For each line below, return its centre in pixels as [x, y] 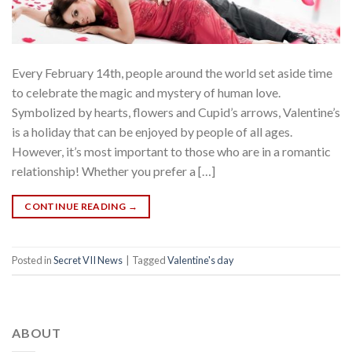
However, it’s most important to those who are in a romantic [171, 151]
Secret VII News [88, 260]
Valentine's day [201, 260]
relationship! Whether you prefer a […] [114, 170]
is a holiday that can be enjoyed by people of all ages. [152, 131]
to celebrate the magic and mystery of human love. [146, 92]
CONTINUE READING [76, 206]
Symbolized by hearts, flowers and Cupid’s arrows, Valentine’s [176, 112]
